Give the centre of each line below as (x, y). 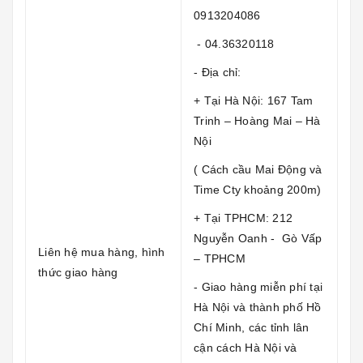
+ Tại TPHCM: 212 (243, 218)
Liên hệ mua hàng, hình (102, 252)
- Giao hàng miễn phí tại (258, 286)
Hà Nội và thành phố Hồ (258, 307)
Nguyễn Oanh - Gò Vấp (258, 238)
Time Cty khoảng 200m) (258, 189)
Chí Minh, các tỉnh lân (252, 327)
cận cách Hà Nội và (246, 347)
